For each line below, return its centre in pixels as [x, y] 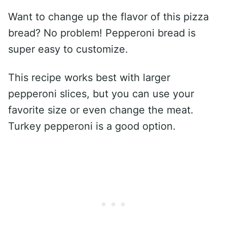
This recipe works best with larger [89, 78]
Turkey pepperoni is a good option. [92, 126]
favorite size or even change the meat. [101, 110]
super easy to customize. [68, 49]
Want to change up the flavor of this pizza [108, 17]
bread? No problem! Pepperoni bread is [102, 33]
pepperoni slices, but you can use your [101, 94]
